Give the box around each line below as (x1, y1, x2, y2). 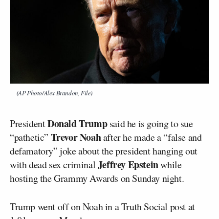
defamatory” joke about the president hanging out (10, 144, 197, 157)
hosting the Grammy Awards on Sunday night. (10, 171, 184, 185)
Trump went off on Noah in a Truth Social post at (10, 199, 195, 213)
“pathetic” (10, 130, 51, 144)
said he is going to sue (107, 116, 193, 130)
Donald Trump (47, 116, 108, 131)
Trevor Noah (50, 130, 101, 144)
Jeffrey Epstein (97, 157, 158, 172)
